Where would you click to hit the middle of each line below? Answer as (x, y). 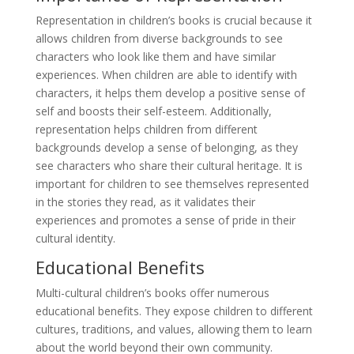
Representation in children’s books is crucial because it (173, 21)
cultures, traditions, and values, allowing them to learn (173, 330)
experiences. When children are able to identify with (166, 75)
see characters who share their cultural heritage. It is (169, 166)
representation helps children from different (146, 130)
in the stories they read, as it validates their (145, 202)
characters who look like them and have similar (155, 57)
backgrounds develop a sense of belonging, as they (166, 148)
